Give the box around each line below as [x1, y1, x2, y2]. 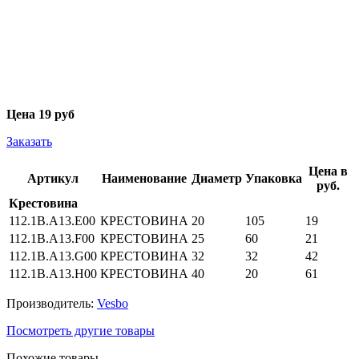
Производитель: [6, 296, 97, 310]
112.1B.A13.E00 [9, 213, 95, 228]
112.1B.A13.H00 [9, 266, 97, 280]
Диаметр [192, 171, 242, 185]
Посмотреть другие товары [6, 323, 155, 337]
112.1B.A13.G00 [9, 248, 97, 263]
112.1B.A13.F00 [9, 231, 95, 245]
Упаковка [245, 171, 302, 185]
